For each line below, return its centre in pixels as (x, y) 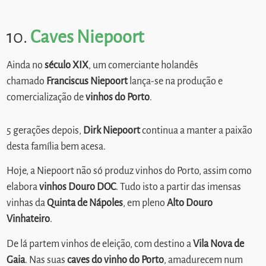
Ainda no (26, 66)
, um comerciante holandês (144, 66)
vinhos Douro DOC (78, 187)
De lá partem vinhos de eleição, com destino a (100, 244)
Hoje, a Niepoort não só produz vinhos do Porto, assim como (129, 171)
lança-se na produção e (175, 82)
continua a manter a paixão (197, 130)
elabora (23, 187)
